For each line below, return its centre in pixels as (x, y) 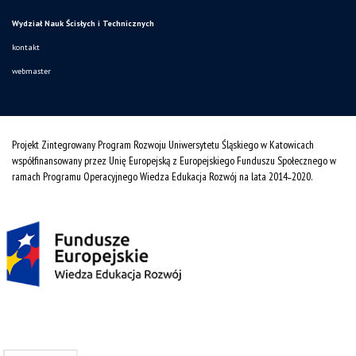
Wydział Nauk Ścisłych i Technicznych (83, 24)
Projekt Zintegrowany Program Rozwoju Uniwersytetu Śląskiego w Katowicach (163, 145)
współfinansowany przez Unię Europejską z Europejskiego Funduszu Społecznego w (174, 161)
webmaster (31, 72)
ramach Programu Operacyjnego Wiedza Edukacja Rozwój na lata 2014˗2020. (162, 177)
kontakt (26, 48)
